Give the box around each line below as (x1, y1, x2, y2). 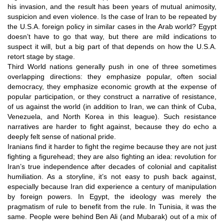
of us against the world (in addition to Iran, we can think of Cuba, (7, 102, 216, 110)
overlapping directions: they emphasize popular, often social (7, 72, 216, 80)
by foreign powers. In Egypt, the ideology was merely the (7, 192, 216, 200)
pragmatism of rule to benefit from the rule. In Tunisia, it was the (7, 202, 216, 210)
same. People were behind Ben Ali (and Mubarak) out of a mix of (7, 212, 216, 220)
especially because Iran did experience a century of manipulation (7, 182, 216, 190)
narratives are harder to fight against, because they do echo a (7, 122, 216, 130)
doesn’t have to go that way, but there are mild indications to (7, 32, 216, 40)
